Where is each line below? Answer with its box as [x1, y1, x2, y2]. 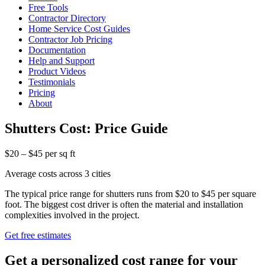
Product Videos [28, 66, 86, 76]
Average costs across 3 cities [5, 168, 111, 179]
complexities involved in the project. [5, 209, 140, 220]
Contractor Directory [28, 13, 106, 23]
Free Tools [28, 2, 68, 12]
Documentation [28, 45, 86, 55]
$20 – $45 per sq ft [5, 148, 75, 159]
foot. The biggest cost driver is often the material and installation [5, 199, 243, 209]
